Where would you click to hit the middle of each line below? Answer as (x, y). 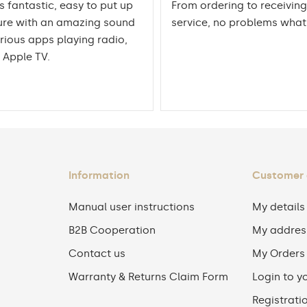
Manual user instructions (131, 207)
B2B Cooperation (112, 230)
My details (279, 207)
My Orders (279, 254)
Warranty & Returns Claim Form (148, 277)
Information (99, 175)
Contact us (97, 254)
